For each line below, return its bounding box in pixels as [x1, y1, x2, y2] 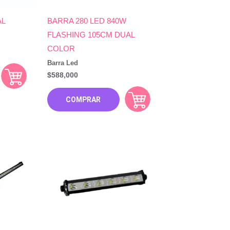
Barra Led [47, 59, 79, 67]
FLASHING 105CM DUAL [47, 30, 135, 39]
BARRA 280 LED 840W [47, 16, 127, 25]
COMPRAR [66, 95, 101, 104]
